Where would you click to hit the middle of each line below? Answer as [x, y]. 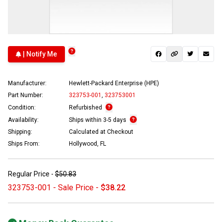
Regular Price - [31, 174]
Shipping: [20, 132]
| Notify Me [39, 54]
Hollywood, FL [87, 143]
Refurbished [86, 107]
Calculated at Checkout [101, 132]
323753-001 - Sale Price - [54, 187]
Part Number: [26, 95]
